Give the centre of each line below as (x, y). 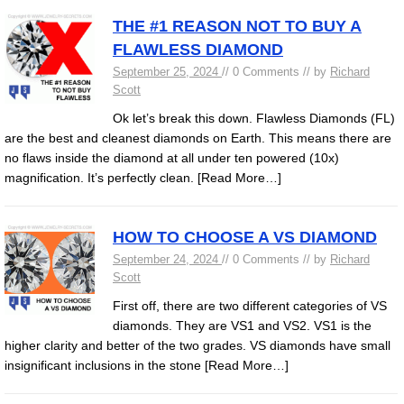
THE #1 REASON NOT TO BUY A (237, 26)
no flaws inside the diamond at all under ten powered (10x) (172, 158)
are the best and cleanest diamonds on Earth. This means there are (198, 138)
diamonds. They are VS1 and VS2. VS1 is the (242, 326)
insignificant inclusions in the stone (105, 365)
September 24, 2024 (167, 259)
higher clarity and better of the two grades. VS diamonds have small (197, 345)
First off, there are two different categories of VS (250, 306)
